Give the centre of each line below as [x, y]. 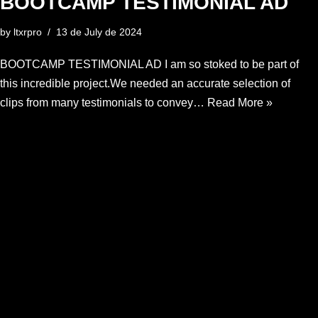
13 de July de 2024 [99, 32]
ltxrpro [28, 32]
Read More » [240, 102]
